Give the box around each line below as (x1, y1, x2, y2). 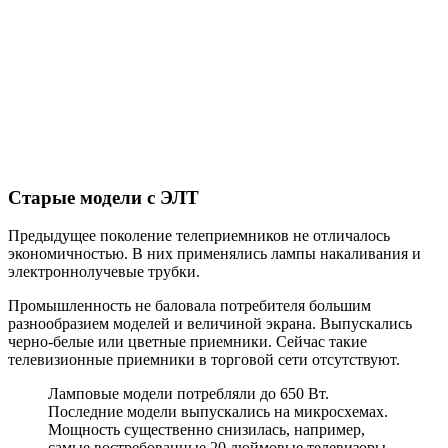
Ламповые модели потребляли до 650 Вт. (48, 385, 329, 403)
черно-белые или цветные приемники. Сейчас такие (8, 333, 367, 351)
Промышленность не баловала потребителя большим (8, 297, 371, 315)
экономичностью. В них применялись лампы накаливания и (8, 245, 421, 263)
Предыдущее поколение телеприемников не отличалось (8, 227, 390, 245)
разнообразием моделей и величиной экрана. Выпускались (8, 315, 412, 333)
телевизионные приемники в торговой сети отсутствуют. (8, 351, 400, 369)
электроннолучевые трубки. (8, 263, 200, 281)
